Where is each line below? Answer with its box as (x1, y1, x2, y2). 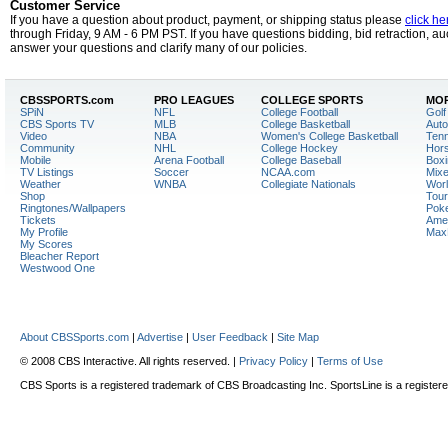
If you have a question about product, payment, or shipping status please (10, 13, 405, 27)
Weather (20, 178, 61, 190)
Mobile (20, 154, 51, 166)
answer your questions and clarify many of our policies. (10, 41, 307, 55)
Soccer (153, 166, 189, 178)
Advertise (137, 331, 183, 343)
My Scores (20, 238, 73, 250)
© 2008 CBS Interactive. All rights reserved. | (20, 355, 239, 367)
